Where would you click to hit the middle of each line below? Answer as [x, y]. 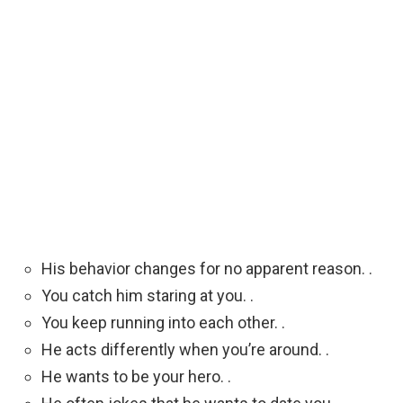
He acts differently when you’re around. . [185, 350]
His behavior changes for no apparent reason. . [207, 269]
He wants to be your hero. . [136, 377]
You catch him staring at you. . [148, 296]
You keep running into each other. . [163, 323]
